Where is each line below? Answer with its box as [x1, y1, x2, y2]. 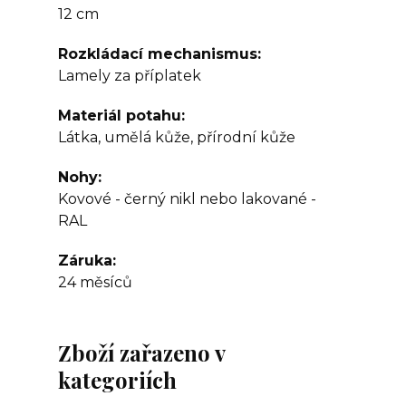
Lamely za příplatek [58, 67, 201, 84]
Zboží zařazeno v [58, 338, 225, 367]
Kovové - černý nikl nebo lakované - [58, 190, 316, 208]
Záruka [58, 252, 112, 269]
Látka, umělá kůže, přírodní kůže [58, 129, 295, 146]
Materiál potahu [58, 107, 181, 124]
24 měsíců [58, 274, 132, 291]
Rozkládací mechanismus [58, 45, 257, 63]
